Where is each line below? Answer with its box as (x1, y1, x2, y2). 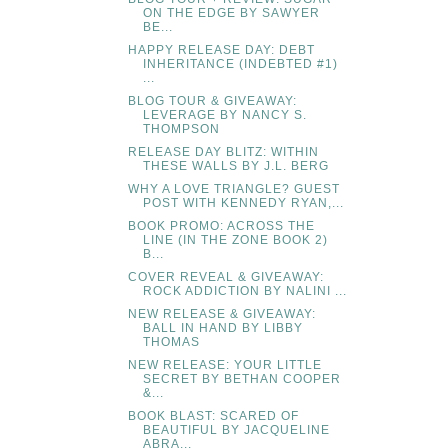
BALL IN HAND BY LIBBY (142, 321, 303, 336)
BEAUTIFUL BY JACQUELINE (142, 423, 330, 438)
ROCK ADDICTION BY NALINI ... (142, 284, 347, 299)
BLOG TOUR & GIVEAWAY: (127, 94, 297, 109)
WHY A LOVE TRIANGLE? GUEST (127, 182, 340, 197)
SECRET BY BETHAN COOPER (142, 372, 341, 387)
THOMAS (142, 335, 200, 350)
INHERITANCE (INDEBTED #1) (142, 57, 338, 72)
